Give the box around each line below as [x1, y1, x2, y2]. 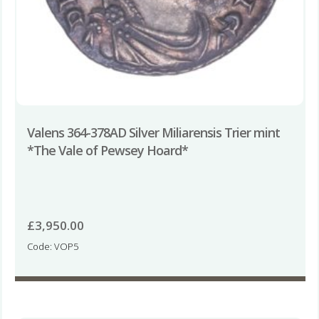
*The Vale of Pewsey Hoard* [26, 141, 188, 159]
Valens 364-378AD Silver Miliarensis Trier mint [26, 123, 280, 141]
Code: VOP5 [26, 240, 78, 253]
